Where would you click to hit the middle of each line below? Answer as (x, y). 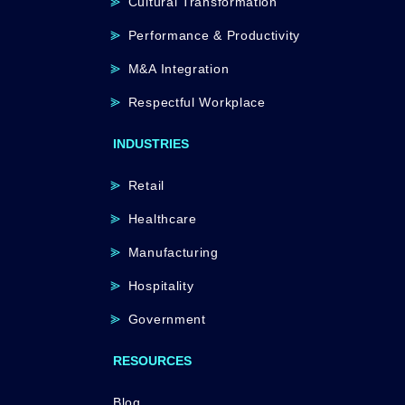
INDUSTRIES (151, 144)
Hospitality (161, 286)
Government (167, 319)
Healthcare (162, 219)
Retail (146, 185)
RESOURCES (152, 361)
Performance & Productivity (214, 35)
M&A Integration (179, 69)
